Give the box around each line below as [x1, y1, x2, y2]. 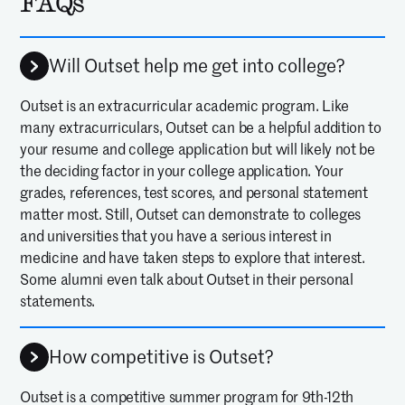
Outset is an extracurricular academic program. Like [20, 97, 350, 116]
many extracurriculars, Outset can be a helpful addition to [20, 118, 381, 137]
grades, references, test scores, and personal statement [20, 184, 368, 202]
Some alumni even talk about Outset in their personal [20, 270, 353, 289]
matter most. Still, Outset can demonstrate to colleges [20, 205, 362, 224]
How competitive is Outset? [49, 344, 275, 368]
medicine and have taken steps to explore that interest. [20, 249, 365, 268]
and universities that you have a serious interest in [20, 227, 332, 246]
